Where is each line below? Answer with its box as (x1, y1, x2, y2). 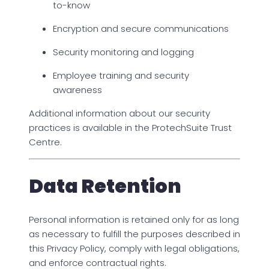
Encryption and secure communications (53, 22, 229, 35)
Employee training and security (53, 68, 189, 82)
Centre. (29, 135, 62, 148)
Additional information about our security (29, 106, 210, 119)
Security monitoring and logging (53, 45, 194, 58)
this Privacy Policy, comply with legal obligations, (29, 241, 240, 255)
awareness (53, 83, 102, 96)
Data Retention (29, 172, 181, 200)
